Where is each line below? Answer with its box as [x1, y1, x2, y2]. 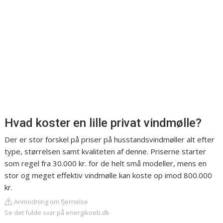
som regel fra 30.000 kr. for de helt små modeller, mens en [4, 158, 207, 169]
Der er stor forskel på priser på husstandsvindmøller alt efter [4, 134, 215, 145]
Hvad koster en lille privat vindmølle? [4, 116, 202, 130]
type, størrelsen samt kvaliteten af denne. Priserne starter [4, 146, 207, 157]
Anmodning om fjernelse [12, 197, 89, 207]
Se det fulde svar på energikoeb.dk [4, 208, 110, 218]
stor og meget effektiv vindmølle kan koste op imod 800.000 [4, 170, 213, 181]
